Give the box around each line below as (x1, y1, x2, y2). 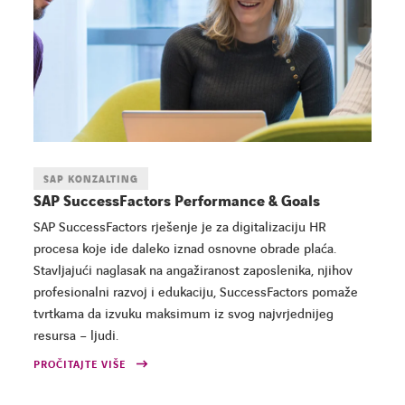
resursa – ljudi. (33, 326, 119, 345)
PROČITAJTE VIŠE (33, 356, 127, 372)
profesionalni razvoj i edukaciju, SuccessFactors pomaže (33, 283, 359, 302)
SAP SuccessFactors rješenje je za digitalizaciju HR (33, 218, 327, 237)
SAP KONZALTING (43, 172, 139, 186)
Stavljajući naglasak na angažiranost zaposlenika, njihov (33, 261, 353, 280)
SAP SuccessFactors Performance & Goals (33, 191, 321, 212)
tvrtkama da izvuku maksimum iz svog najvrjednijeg (33, 305, 334, 324)
